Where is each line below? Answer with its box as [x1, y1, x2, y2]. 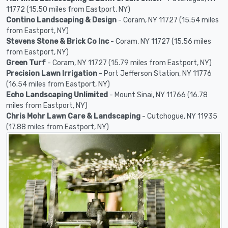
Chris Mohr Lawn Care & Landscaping [6, 111, 140, 121]
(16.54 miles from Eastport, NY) [6, 79, 110, 89]
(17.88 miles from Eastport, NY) [6, 122, 109, 131]
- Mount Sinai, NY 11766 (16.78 [108, 90, 208, 99]
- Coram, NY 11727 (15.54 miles [117, 15, 219, 24]
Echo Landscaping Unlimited [6, 90, 108, 99]
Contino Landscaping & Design [6, 15, 117, 24]
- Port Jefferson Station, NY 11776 [97, 69, 212, 78]
